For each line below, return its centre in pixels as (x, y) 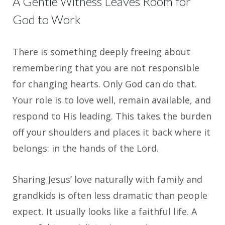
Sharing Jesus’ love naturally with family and (107, 180)
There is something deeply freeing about (101, 52)
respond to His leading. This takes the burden (112, 116)
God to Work (47, 20)
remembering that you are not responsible (106, 68)
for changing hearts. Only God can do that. (105, 84)
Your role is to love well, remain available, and (112, 100)
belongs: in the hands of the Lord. (86, 148)
